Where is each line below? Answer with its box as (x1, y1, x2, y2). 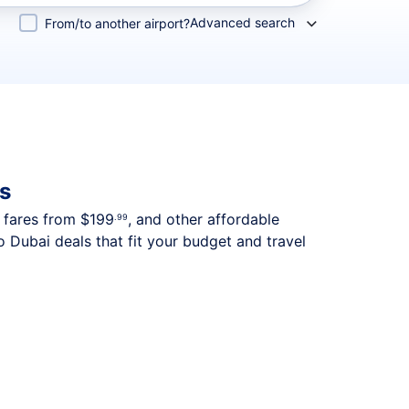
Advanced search (190, 15, 295, 30)
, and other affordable (128, 210, 279, 228)
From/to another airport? (45, 16, 190, 31)
